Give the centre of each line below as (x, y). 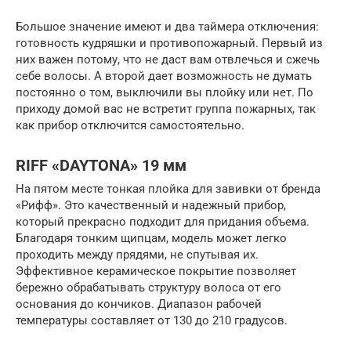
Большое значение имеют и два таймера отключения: (167, 27)
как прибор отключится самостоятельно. (130, 126)
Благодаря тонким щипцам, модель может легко (151, 239)
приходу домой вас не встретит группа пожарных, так (166, 109)
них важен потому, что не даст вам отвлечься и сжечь (168, 60)
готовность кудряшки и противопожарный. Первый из (169, 43)
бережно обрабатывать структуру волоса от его (148, 288)
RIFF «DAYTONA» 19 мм (101, 165)
